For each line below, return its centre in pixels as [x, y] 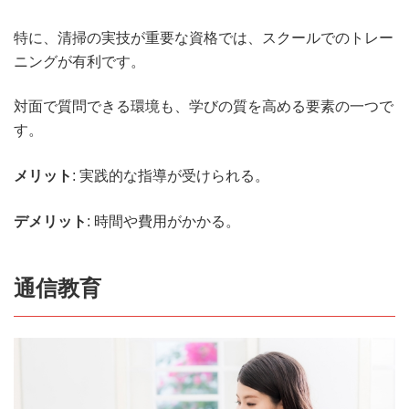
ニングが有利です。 [79, 61]
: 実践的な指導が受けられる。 [171, 175]
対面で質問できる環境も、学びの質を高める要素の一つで [204, 107]
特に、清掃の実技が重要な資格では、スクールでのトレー [204, 37]
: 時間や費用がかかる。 [163, 221]
